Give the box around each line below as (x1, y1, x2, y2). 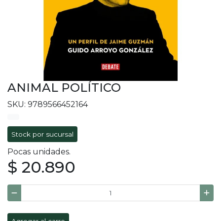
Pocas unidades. (7, 147, 71, 157)
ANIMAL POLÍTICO (7, 80, 121, 95)
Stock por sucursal (11, 130, 74, 139)
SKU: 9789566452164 (7, 100, 88, 110)
